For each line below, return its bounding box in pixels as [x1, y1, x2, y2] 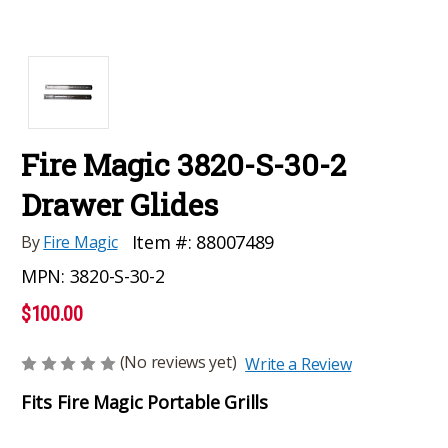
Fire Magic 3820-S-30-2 [21, 144, 346, 184]
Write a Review [245, 352, 352, 375]
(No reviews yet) [119, 350, 237, 373]
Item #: [131, 229, 192, 254]
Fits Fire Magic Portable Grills [21, 389, 268, 414]
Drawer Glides [21, 184, 218, 224]
